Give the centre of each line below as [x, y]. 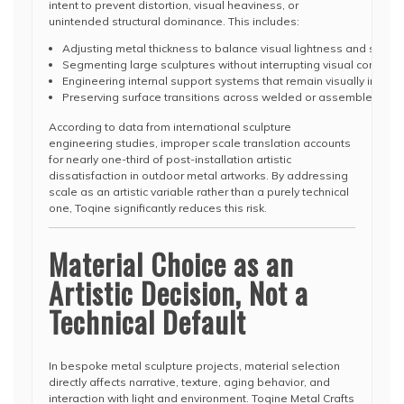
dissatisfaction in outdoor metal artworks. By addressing [198, 175]
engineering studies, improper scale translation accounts [200, 143]
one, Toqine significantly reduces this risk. [158, 208]
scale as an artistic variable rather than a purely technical [199, 192]
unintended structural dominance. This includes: [174, 21]
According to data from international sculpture [170, 127]
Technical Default [147, 321]
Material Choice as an [171, 264]
